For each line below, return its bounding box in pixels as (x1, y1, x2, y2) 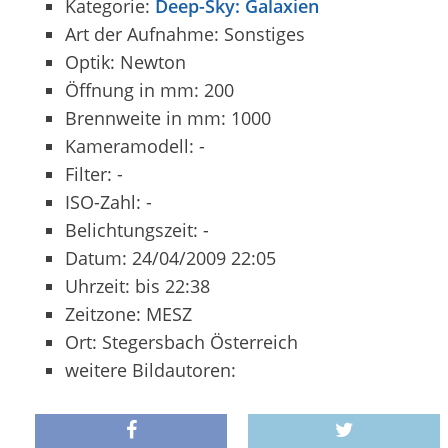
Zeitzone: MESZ (65, 301, 192, 326)
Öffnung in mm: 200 (65, 77, 234, 102)
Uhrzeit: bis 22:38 (65, 273, 210, 298)
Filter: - (65, 161, 123, 186)
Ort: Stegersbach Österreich (65, 329, 298, 354)
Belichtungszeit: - (65, 217, 209, 242)
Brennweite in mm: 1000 (65, 105, 271, 130)
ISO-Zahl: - (65, 189, 152, 214)
